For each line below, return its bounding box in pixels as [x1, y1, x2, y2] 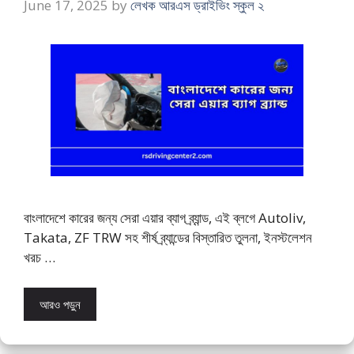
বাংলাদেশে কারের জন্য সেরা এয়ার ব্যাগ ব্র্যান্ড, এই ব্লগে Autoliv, [24, 209, 306, 228]
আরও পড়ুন [40, 296, 81, 312]
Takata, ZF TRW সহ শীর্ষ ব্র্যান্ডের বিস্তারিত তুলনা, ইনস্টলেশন [24, 228, 312, 247]
